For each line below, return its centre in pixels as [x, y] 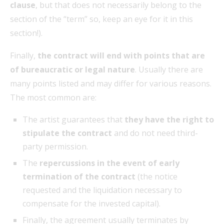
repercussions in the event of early [109, 163]
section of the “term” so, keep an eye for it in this [101, 19]
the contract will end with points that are [121, 55]
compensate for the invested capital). [91, 203]
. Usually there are [169, 69]
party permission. [55, 146]
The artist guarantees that [72, 119]
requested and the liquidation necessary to [102, 190]
